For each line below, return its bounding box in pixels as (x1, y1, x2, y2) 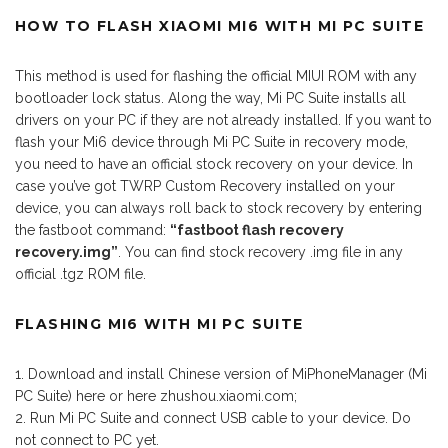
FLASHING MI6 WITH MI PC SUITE (15, 314, 304, 333)
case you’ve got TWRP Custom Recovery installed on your (15, 177, 395, 194)
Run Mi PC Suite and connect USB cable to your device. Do (30, 409, 411, 426)
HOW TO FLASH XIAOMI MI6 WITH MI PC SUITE (15, 16, 425, 35)
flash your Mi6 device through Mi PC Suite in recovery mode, (15, 133, 408, 150)
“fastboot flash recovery (170, 221, 344, 238)
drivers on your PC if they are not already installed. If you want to (15, 111, 432, 128)
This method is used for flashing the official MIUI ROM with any (15, 67, 417, 84)
